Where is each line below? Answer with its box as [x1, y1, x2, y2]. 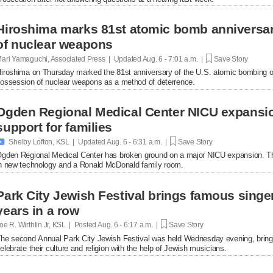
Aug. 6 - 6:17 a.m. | [96, 220, 161, 229]
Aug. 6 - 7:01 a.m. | [141, 54, 207, 63]
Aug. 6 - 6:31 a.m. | [105, 137, 171, 146]
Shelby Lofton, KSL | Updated [9, 137, 106, 146]
